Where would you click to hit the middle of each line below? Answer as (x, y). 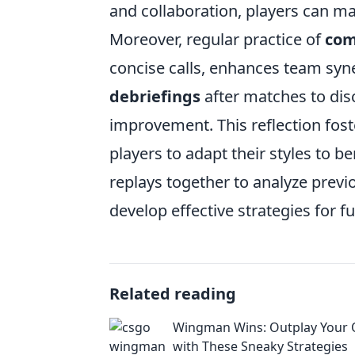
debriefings (155, 96)
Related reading (173, 294)
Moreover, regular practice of (217, 39)
